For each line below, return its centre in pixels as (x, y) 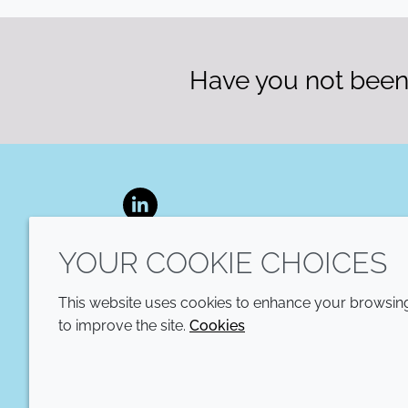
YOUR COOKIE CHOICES (223, 263)
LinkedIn (168, 215)
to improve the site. (124, 326)
